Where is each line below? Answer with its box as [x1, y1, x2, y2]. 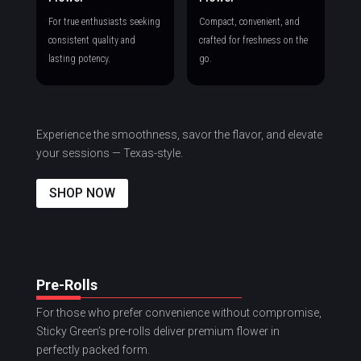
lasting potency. [48, 52, 110, 64]
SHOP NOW [48, 185, 115, 201]
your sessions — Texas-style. [35, 146, 183, 160]
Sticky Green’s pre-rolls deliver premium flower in [35, 325, 280, 338]
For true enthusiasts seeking [48, 15, 160, 27]
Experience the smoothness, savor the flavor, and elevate [35, 127, 322, 141]
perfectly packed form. [35, 343, 150, 357]
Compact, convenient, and [198, 15, 300, 27]
